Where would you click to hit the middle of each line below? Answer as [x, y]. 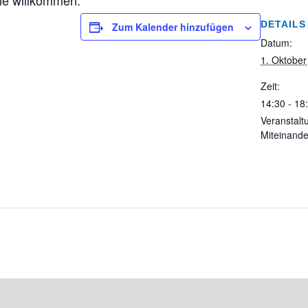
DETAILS [283, 24]
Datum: [276, 43]
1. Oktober [284, 60]
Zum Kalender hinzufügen [173, 27]
